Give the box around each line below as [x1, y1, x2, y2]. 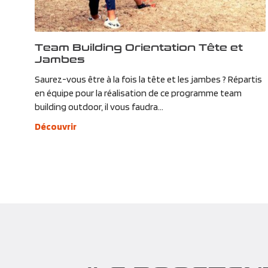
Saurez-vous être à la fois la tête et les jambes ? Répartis [34, 73, 262, 85]
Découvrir [34, 120, 77, 132]
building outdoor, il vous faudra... [34, 100, 163, 112]
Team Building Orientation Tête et [34, 39, 243, 54]
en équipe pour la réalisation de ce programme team [34, 87, 242, 99]
